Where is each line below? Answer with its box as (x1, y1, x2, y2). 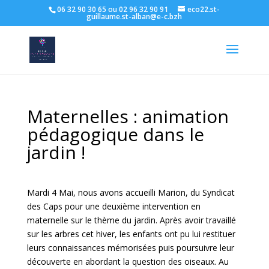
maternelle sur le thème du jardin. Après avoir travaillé (26, 214, 236, 226)
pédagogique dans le (26, 122, 204, 147)
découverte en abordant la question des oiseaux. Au (26, 256, 229, 267)
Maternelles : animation (26, 104, 229, 128)
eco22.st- (187, 4, 220, 14)
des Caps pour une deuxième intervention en (26, 201, 201, 212)
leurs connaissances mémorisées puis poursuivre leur (26, 242, 234, 253)
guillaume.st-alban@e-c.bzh (86, 11, 183, 22)
